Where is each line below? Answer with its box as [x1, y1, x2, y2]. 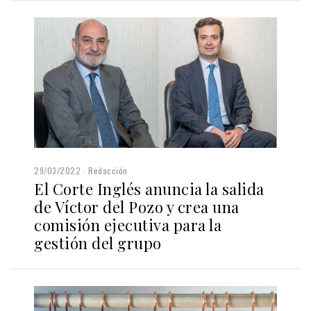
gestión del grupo [34, 232, 162, 253]
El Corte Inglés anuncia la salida [34, 178, 264, 199]
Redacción [88, 164, 128, 176]
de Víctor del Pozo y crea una [34, 196, 239, 217]
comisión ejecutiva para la [34, 214, 221, 235]
